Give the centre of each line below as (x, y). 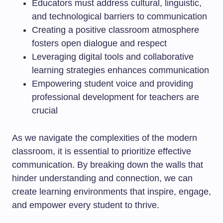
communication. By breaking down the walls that (108, 165)
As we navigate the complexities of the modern (105, 138)
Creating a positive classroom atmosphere (115, 30)
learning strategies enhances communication (120, 70)
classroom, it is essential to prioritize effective (102, 151)
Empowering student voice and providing (112, 84)
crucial (45, 111)
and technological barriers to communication (119, 16)
